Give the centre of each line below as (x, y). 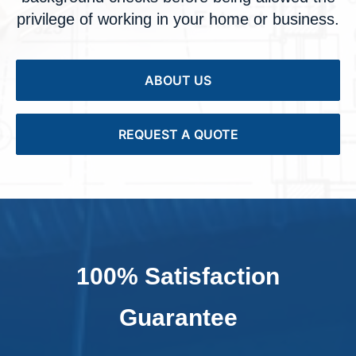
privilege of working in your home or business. (178, 19)
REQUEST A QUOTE (178, 134)
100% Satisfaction (178, 276)
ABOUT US (178, 80)
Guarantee (178, 317)
